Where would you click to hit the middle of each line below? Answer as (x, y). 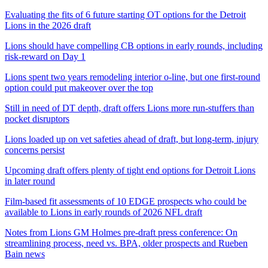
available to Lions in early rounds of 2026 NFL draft (103, 212)
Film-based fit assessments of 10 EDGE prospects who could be (126, 201)
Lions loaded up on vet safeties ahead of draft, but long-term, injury (132, 139)
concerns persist (35, 150)
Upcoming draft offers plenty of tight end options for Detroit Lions (130, 170)
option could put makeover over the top (79, 87)
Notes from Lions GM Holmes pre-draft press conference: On (121, 232)
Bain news (25, 254)
